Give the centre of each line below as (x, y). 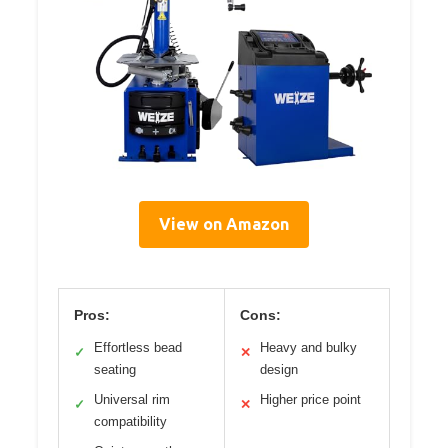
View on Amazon (224, 223)
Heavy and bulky (308, 347)
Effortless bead (138, 347)
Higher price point (310, 399)
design (278, 369)
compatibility (130, 421)
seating (115, 369)
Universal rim (132, 399)
